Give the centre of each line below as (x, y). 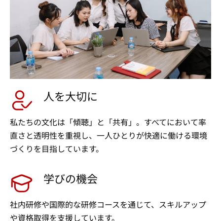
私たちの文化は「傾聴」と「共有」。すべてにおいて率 (108, 122)
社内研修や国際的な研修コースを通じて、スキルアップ (108, 204)
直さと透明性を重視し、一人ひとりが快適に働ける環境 (109, 135)
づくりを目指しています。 (57, 148)
